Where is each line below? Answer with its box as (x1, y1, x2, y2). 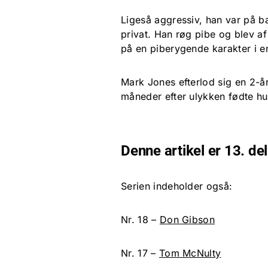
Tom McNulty (159, 247, 221, 260)
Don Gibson (159, 214, 215, 226)
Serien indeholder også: (121, 180, 233, 193)
